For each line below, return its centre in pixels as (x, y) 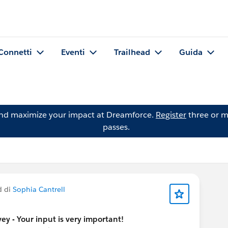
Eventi (73, 52)
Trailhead (132, 52)
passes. (116, 127)
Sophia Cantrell (39, 189)
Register (171, 115)
